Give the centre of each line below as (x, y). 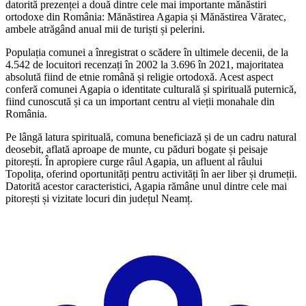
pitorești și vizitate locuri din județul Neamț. (99, 198)
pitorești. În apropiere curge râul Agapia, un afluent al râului (134, 161)
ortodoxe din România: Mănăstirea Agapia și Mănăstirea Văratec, (146, 16)
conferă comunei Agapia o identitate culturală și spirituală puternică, (151, 89)
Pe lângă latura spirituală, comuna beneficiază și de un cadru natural (151, 137)
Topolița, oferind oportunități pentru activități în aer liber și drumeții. (151, 173)
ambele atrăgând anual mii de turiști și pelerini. (105, 29)
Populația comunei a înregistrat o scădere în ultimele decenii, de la (147, 52)
